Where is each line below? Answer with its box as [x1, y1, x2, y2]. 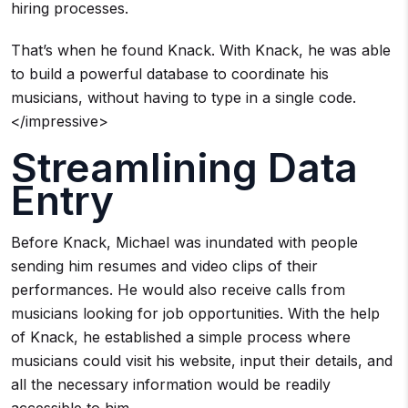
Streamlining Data [11, 143, 358, 192]
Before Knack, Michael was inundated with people [11, 233, 358, 251]
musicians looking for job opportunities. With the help [11, 304, 380, 322]
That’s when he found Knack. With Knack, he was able [11, 41, 391, 59]
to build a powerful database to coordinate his [11, 65, 329, 83]
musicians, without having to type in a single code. [11, 88, 356, 107]
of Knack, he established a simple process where [11, 328, 351, 346]
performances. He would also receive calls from [11, 280, 345, 299]
